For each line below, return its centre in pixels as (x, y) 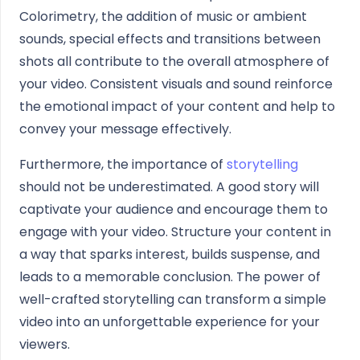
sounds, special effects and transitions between (170, 39)
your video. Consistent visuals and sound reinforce (176, 84)
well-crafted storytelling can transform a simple (173, 299)
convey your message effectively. (125, 129)
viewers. (45, 344)
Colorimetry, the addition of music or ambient (163, 16)
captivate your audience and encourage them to (174, 209)
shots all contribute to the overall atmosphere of (174, 61)
